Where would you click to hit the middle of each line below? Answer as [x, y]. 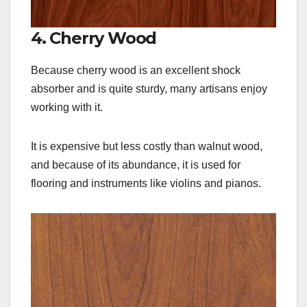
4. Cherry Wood [94, 38]
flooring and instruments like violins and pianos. [146, 183]
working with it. [67, 107]
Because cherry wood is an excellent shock [136, 70]
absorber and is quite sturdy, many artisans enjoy [149, 88]
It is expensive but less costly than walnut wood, [147, 146]
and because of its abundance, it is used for [136, 164]
